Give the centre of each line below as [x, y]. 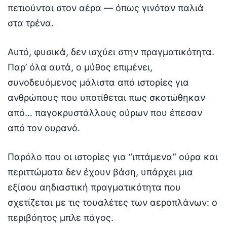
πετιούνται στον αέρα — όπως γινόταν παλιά [106, 8]
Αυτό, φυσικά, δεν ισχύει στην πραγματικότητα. [111, 52]
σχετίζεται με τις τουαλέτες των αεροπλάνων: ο [112, 202]
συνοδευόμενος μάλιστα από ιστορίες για [98, 82]
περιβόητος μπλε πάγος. [61, 218]
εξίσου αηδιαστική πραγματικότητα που [94, 187]
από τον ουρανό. [44, 128]
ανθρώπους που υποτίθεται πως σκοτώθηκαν [106, 98]
